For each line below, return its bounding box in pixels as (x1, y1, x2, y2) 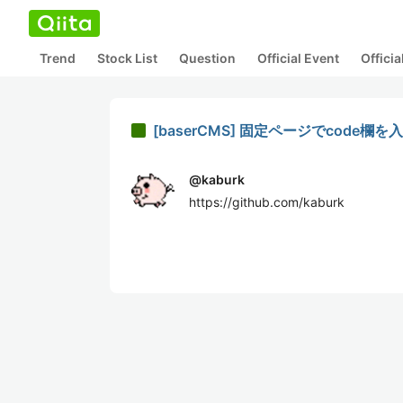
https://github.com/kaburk (189, 194, 345, 210)
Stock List (97, 50, 157, 66)
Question (179, 50, 236, 66)
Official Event (257, 50, 339, 66)
